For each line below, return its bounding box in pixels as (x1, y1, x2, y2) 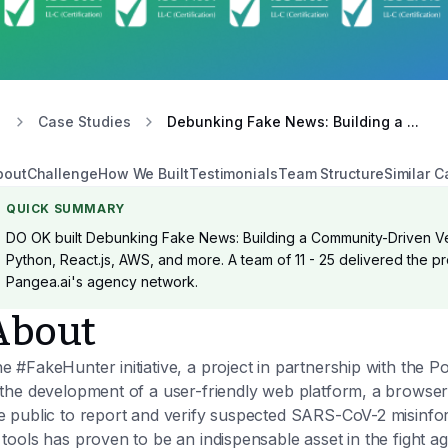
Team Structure (277, 165, 384, 182)
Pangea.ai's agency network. (6, 273, 198, 290)
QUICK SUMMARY (6, 201, 125, 216)
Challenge (26, 165, 98, 182)
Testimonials (188, 165, 278, 182)
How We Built (97, 165, 189, 182)
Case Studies (38, 113, 131, 130)
